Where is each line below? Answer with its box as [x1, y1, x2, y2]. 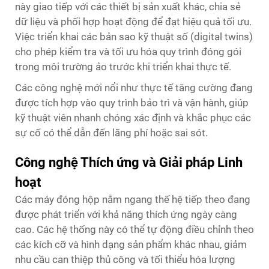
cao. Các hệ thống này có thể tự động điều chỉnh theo [15, 223, 254, 235]
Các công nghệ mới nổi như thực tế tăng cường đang [15, 81, 253, 94]
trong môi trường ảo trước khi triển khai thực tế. [15, 60, 231, 73]
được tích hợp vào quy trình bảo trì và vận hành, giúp [15, 96, 249, 109]
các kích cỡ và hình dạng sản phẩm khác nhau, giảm [15, 238, 247, 250]
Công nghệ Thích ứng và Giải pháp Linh [15, 154, 243, 170]
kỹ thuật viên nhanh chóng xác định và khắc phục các [15, 111, 251, 124]
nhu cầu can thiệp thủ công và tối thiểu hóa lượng [15, 253, 235, 265]
